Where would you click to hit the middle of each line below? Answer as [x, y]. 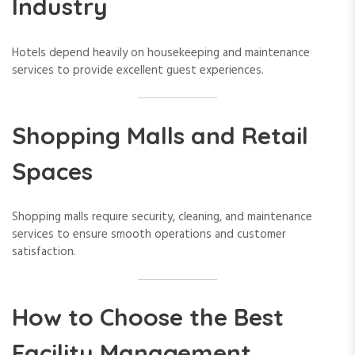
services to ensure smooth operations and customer [149, 235]
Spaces [52, 171]
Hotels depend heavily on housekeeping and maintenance [161, 53]
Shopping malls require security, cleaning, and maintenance [162, 218]
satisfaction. [44, 252]
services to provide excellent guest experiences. [138, 71]
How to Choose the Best [148, 317]
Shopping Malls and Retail [160, 135]
